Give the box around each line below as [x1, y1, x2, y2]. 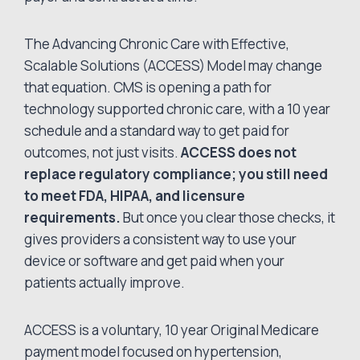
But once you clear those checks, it [121, 208, 336, 227]
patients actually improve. [24, 273, 188, 292]
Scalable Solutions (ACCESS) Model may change [24, 56, 323, 76]
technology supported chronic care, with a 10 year [24, 100, 331, 119]
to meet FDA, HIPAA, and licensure [24, 186, 246, 206]
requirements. [24, 208, 121, 227]
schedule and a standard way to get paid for [24, 121, 290, 141]
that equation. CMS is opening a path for [24, 78, 272, 97]
